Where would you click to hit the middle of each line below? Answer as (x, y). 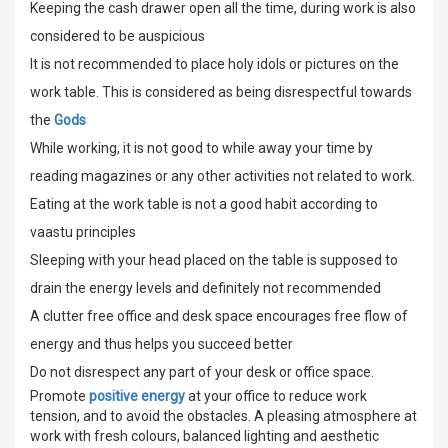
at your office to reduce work (276, 395)
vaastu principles (83, 231)
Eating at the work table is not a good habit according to (204, 203)
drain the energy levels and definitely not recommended (205, 287)
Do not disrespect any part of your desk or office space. (202, 371)
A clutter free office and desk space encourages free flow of (219, 315)
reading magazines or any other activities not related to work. (222, 175)
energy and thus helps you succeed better (161, 343)
